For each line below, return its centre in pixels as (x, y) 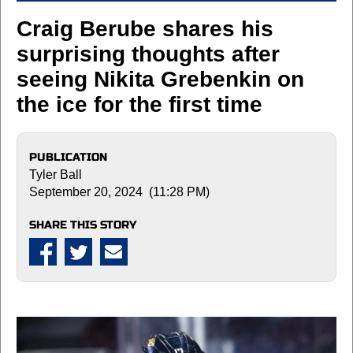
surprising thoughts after (148, 54)
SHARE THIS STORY (83, 225)
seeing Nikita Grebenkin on (160, 79)
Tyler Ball (56, 174)
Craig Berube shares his (145, 28)
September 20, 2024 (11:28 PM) (119, 191)
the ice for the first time (139, 104)
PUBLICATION (68, 157)
